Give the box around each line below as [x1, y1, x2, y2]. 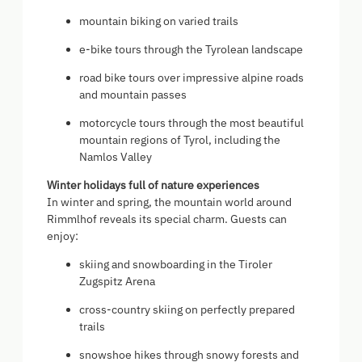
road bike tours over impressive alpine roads [79, 70, 304, 86]
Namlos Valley [79, 149, 152, 165]
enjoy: [47, 229, 78, 244]
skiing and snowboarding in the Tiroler [79, 257, 272, 272]
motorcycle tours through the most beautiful [79, 116, 304, 131]
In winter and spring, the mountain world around [47, 195, 292, 210]
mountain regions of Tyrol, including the [79, 133, 280, 148]
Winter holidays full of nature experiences [47, 178, 259, 193]
